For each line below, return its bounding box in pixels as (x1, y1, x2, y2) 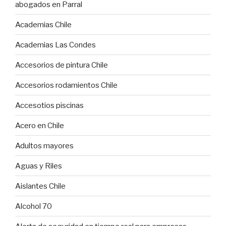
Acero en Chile (15, 121, 64, 130)
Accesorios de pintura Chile (15, 60, 108, 70)
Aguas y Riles (15, 161, 62, 171)
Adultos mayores (15, 141, 74, 150)
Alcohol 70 (15, 201, 52, 211)
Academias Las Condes (15, 40, 96, 49)
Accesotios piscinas (15, 100, 84, 110)
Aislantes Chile (15, 181, 66, 191)
